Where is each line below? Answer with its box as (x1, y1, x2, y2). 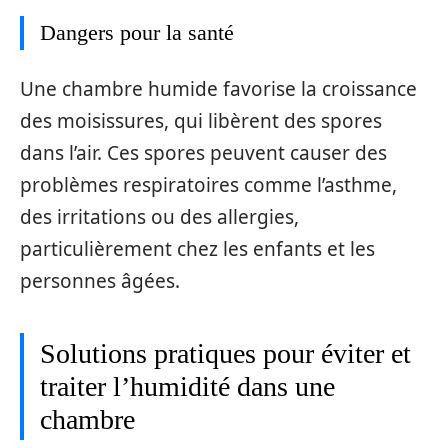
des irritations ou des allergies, (20, 203, 299, 230)
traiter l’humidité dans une (40, 370, 335, 402)
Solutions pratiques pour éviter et (40, 337, 411, 369)
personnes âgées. (20, 267, 180, 294)
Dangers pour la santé (40, 20, 234, 46)
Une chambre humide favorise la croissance (20, 75, 417, 102)
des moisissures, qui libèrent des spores (20, 107, 382, 134)
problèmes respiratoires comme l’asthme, (20, 171, 397, 198)
